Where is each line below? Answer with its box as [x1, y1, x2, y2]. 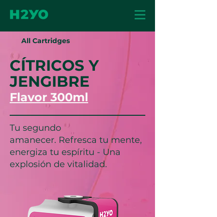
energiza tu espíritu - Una [10, 147, 121, 157]
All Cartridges [21, 36, 70, 45]
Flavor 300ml [10, 90, 88, 104]
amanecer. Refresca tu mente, [10, 135, 142, 145]
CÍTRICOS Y [10, 56, 99, 75]
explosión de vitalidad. [10, 159, 107, 170]
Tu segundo [10, 123, 61, 133]
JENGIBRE [10, 72, 90, 91]
